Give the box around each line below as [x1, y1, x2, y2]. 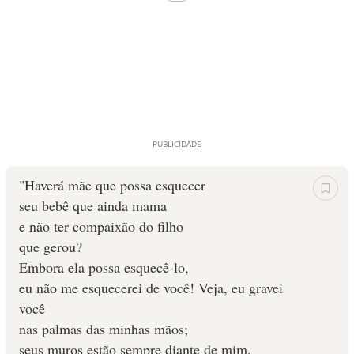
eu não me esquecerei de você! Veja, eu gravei [18, 278, 283, 298]
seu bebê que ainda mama [18, 196, 167, 216]
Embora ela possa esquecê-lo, [18, 258, 189, 277]
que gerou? [18, 237, 82, 257]
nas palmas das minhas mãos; [18, 319, 188, 339]
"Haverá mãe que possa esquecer [18, 175, 205, 195]
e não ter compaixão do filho [18, 217, 183, 236]
